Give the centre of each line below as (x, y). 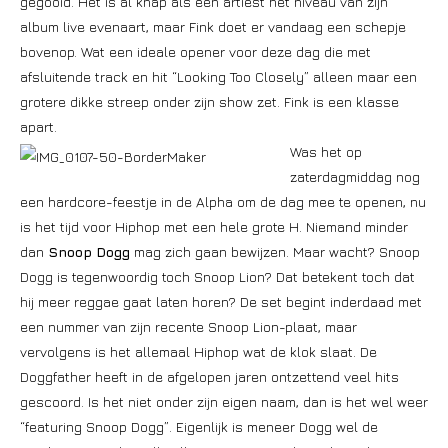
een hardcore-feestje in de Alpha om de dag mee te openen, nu (223, 201)
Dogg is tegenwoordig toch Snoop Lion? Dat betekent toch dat (217, 276)
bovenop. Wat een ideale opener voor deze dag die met (195, 51)
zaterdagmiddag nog (355, 176)
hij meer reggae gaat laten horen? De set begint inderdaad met (221, 301)
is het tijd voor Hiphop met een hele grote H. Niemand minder (214, 226)
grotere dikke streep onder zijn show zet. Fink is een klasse (209, 101)
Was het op (326, 151)
